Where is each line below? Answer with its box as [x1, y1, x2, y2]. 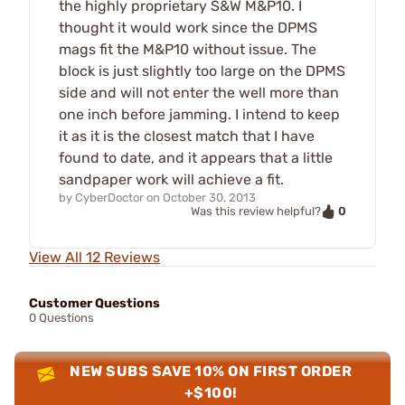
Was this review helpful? [191, 204, 321, 219]
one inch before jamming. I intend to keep [59, 105, 340, 123]
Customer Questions [29, 296, 160, 312]
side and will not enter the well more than [59, 83, 339, 101]
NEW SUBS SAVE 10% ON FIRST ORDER [70, 363, 353, 381]
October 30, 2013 [163, 190, 256, 204]
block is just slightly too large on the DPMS [59, 61, 345, 80]
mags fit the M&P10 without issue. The [59, 40, 316, 58]
